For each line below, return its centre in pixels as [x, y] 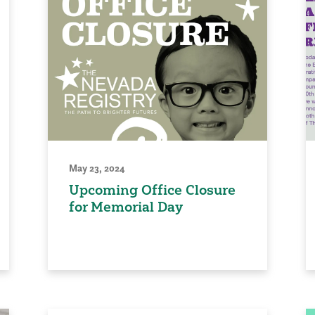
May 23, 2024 [97, 168]
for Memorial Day [126, 206]
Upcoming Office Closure [153, 189]
